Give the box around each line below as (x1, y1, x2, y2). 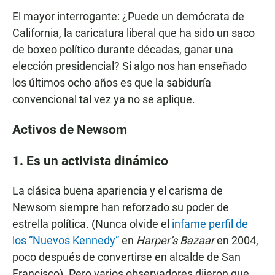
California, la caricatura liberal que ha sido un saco (12, 26, 255, 40)
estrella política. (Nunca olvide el (12, 217, 172, 231)
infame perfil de (172, 217, 248, 231)
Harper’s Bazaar (136, 234, 214, 247)
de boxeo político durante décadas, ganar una (12, 43, 233, 56)
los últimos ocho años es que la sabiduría (12, 76, 211, 90)
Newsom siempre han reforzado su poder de (12, 201, 229, 214)
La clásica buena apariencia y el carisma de (12, 184, 223, 198)
